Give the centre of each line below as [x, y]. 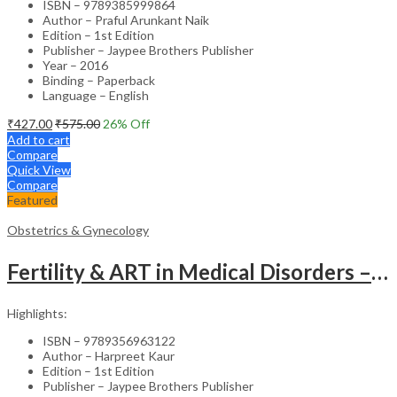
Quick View [39, 169]
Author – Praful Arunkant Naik [126, 19]
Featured [32, 199]
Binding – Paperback [99, 80]
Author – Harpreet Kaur [109, 355]
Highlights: [37, 313]
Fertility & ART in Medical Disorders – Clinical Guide [380, 271]
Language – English [96, 95]
